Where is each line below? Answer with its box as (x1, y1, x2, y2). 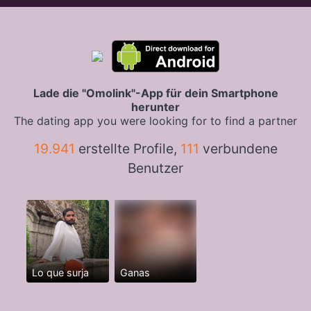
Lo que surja (31, 266, 89, 278)
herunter (131, 100, 180, 114)
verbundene (199, 140, 278, 157)
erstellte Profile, (74, 140, 180, 157)
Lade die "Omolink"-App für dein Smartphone (33, 86, 278, 100)
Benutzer (128, 160, 183, 176)
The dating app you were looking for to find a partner (14, 114, 297, 128)
